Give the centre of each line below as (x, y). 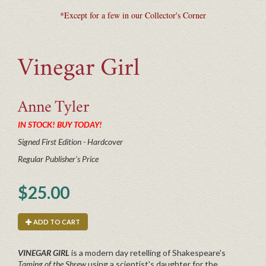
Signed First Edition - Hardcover (70, 141)
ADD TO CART (57, 221)
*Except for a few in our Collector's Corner (133, 15)
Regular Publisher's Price (58, 159)
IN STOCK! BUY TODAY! (60, 124)
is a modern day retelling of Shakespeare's (148, 252)
